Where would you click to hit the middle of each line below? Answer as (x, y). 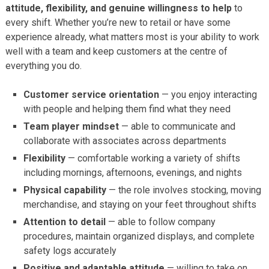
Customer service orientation (92, 94)
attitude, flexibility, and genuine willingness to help (118, 8)
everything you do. (43, 65)
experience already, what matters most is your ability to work (132, 37)
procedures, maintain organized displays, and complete (139, 236)
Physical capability (65, 190)
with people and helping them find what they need (127, 109)
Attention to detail (65, 222)
